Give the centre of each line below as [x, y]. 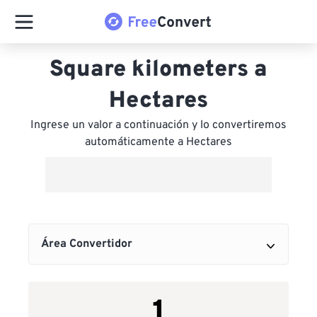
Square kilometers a [158, 70]
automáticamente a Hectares [158, 142]
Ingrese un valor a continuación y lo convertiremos [158, 125]
